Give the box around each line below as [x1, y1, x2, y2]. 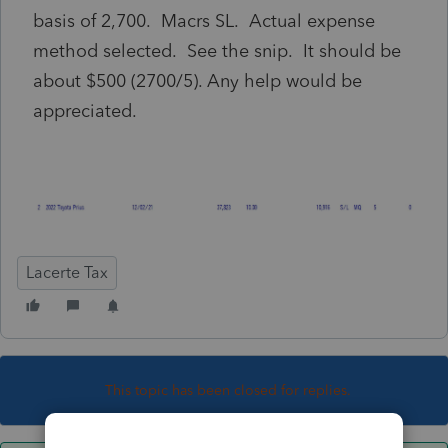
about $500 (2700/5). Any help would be [33, 69, 362, 92]
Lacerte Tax [26, 262, 108, 282]
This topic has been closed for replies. [105, 381, 351, 399]
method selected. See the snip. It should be [33, 39, 401, 62]
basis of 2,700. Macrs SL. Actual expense [33, 9, 375, 32]
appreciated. [33, 99, 137, 122]
